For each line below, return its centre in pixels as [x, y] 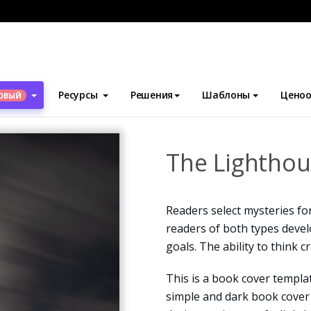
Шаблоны [226, 95]
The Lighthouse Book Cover [208, 84]
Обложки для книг [85, 84]
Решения [152, 95]
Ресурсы [78, 95]
